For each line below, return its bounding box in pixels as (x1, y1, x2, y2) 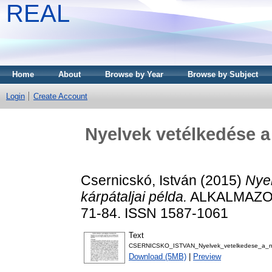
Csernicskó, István (81, 172, 197, 188)
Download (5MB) (129, 252, 186, 262)
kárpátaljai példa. (81, 188, 187, 205)
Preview (193, 252, 221, 262)
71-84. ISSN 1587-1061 (81, 205, 228, 221)
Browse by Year (105, 70, 163, 79)
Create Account (33, 92, 87, 101)
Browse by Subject (188, 70, 258, 79)
